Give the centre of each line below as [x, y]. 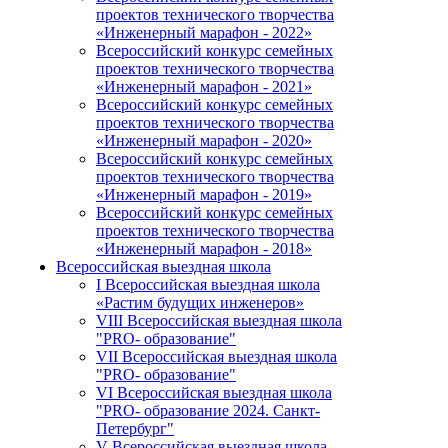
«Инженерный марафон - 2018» [204, 249]
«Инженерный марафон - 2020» [204, 141]
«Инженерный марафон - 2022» [204, 33]
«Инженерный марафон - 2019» [204, 195]
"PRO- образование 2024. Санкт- [208, 411]
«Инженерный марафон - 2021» [204, 87]
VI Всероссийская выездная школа [214, 393]
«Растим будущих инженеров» [200, 303]
